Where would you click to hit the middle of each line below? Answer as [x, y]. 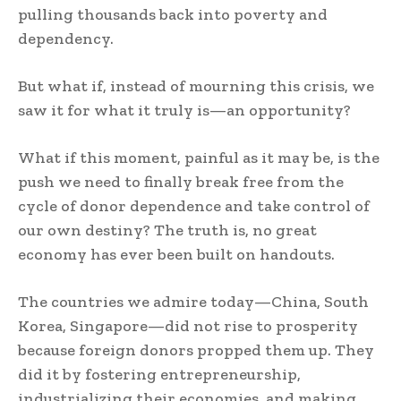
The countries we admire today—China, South [193, 302]
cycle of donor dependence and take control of [194, 206]
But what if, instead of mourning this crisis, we [196, 86]
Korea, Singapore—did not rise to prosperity [188, 326]
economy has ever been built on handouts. [176, 254]
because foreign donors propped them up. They [196, 350]
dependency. [66, 38]
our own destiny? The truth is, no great [167, 230]
